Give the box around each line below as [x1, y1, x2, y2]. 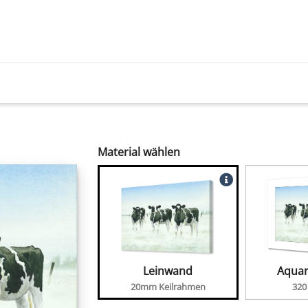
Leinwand [143, 263, 192, 279]
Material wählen [97, 144, 180, 159]
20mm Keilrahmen [130, 280, 206, 294]
